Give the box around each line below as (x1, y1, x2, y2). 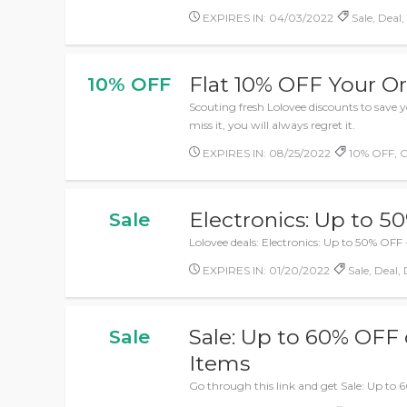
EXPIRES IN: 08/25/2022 (200, 146, 332, 160)
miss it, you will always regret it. (189, 118, 356, 132)
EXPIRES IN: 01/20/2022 (200, 263, 331, 277)
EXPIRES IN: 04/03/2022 (200, 11, 334, 25)
